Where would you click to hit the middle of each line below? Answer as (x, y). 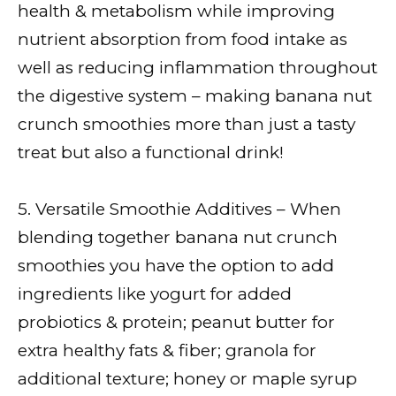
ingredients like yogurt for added (155, 293)
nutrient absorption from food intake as (183, 39)
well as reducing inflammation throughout (198, 67)
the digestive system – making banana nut (195, 95)
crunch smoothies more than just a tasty (187, 124)
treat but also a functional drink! (151, 152)
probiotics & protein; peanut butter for (176, 322)
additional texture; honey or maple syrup (187, 378)
